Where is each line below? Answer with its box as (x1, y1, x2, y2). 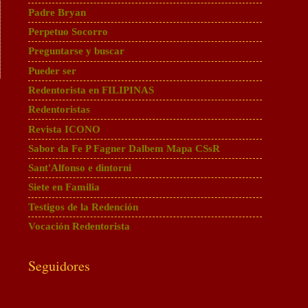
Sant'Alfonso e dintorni (28, 162, 131, 174)
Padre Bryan (28, 6, 86, 18)
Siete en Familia (28, 181, 100, 193)
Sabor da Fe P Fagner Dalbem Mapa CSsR (28, 142, 220, 154)
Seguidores (28, 256, 90, 276)
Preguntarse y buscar (28, 45, 124, 57)
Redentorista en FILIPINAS (28, 85, 154, 96)
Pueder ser (28, 65, 76, 76)
